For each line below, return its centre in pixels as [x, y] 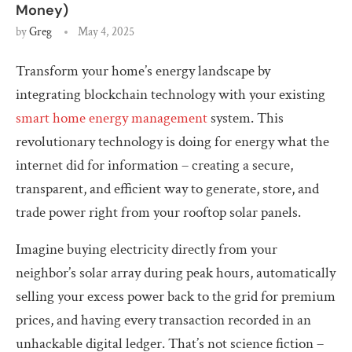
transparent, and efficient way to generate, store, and [167, 189]
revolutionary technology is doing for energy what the [172, 141]
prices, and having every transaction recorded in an [163, 320]
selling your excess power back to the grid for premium [176, 296]
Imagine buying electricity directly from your [147, 249]
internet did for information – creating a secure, [154, 165]
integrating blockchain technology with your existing [170, 94]
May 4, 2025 [106, 31]
